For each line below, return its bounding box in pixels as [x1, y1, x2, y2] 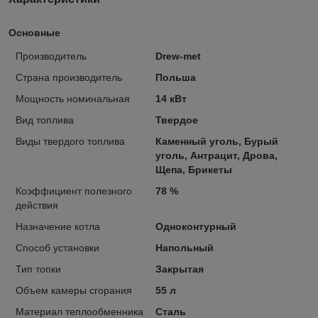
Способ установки [16, 241, 99, 253]
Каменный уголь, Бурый [155, 135, 278, 147]
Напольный [155, 241, 214, 253]
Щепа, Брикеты [155, 163, 232, 175]
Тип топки [16, 263, 61, 275]
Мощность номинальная [16, 92, 130, 104]
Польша [155, 71, 196, 83]
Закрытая [155, 263, 204, 275]
